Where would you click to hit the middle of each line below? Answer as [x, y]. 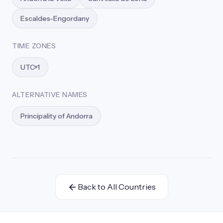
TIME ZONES [34, 46]
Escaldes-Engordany [55, 18]
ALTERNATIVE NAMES [50, 95]
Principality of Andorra [56, 116]
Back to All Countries [116, 187]
